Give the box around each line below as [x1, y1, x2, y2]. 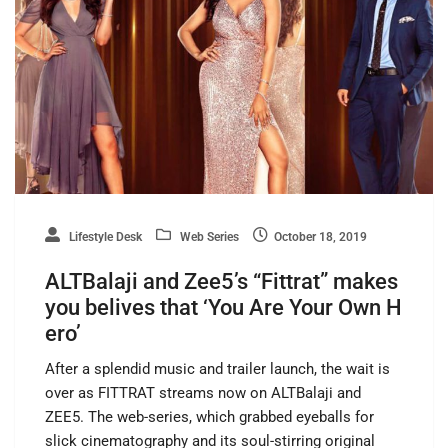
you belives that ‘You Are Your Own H [45, 294, 402, 320]
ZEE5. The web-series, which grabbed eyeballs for [45, 407, 374, 426]
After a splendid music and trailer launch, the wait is [45, 359, 390, 378]
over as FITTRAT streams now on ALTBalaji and [45, 383, 361, 402]
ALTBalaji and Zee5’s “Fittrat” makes [45, 268, 398, 294]
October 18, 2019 [274, 229, 367, 244]
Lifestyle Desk [66, 229, 142, 244]
